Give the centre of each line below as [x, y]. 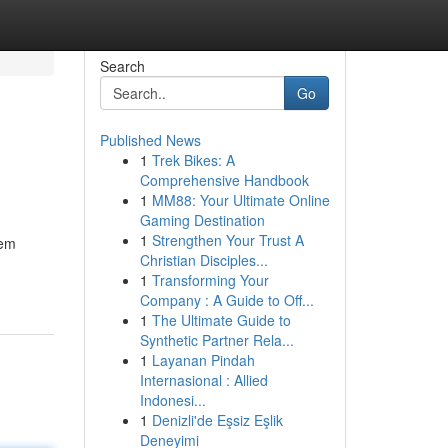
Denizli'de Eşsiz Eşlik [217, 420]
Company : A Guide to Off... [226, 300]
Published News [150, 140]
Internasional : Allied [203, 380]
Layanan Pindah [203, 360]
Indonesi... [172, 400]
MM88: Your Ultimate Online [240, 200]
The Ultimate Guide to [221, 320]
